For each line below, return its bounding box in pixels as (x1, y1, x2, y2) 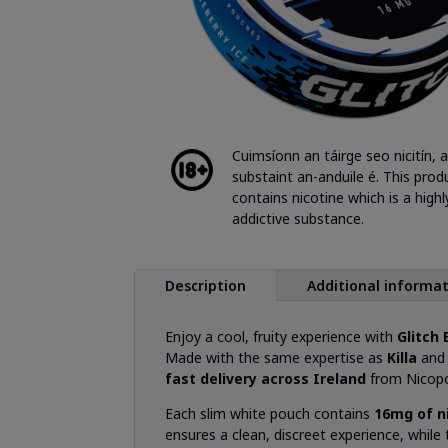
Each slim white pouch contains (165, 404, 375, 423)
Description (165, 276, 247, 295)
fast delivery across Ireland (165, 369, 367, 388)
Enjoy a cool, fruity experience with (165, 327, 398, 346)
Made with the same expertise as (165, 348, 388, 367)
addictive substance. (231, 209, 364, 229)
